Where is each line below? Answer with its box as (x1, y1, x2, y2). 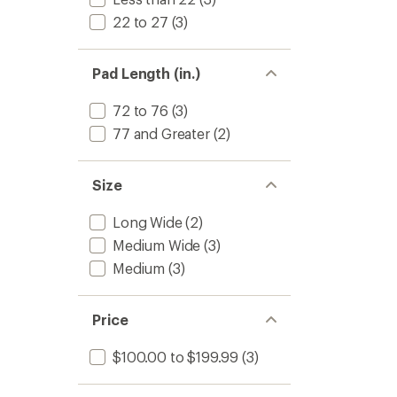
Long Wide (113, 214, 183, 230)
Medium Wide (113, 237, 201, 253)
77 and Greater (113, 125, 210, 142)
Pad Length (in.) (92, 65, 200, 82)
